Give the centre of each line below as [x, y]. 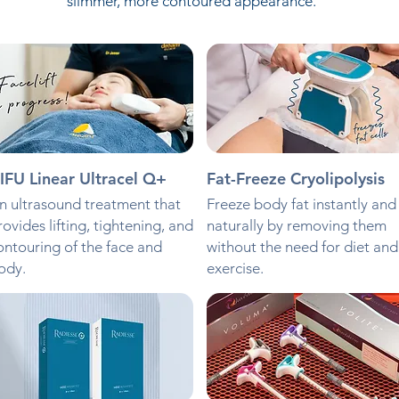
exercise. [235, 269]
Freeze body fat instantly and [301, 204]
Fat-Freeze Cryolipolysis [295, 179]
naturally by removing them [296, 226]
